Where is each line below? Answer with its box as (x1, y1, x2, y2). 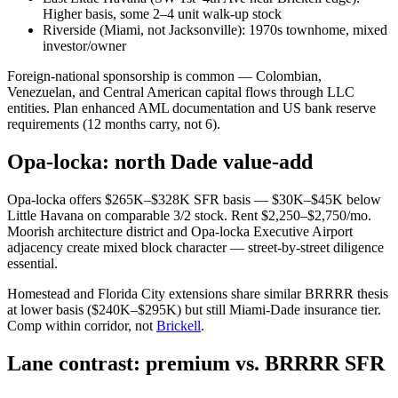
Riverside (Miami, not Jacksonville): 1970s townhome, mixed (43, 22, 387, 38)
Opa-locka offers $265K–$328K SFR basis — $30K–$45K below (7, 192, 381, 208)
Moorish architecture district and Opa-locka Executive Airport (7, 224, 353, 240)
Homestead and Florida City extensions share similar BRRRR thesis (7, 286, 388, 302)
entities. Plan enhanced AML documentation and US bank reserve (7, 100, 376, 116)
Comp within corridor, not (7, 318, 156, 334)
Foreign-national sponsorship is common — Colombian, (7, 68, 322, 84)
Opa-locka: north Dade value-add (7, 150, 313, 174)
